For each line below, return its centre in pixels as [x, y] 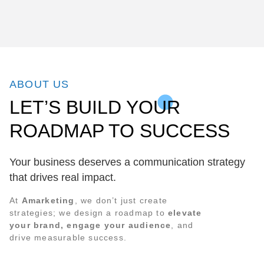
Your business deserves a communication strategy [127, 162]
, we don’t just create [121, 201]
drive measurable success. [68, 238]
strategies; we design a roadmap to [89, 213]
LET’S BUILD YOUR [95, 108]
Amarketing [48, 201]
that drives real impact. [63, 178]
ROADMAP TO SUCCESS [120, 131]
